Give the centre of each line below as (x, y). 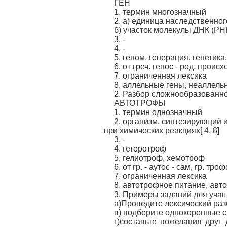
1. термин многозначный (160, 12)
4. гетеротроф (140, 149)
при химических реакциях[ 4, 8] (162, 130)
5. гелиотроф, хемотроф (159, 158)
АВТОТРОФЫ (140, 103)
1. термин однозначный (158, 112)
